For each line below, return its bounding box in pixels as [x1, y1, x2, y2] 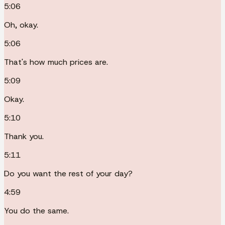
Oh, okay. [4, 19, 38, 30]
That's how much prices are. [4, 56, 108, 67]
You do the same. [4, 205, 69, 216]
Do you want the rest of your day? [4, 168, 133, 179]
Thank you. [4, 131, 44, 142]
